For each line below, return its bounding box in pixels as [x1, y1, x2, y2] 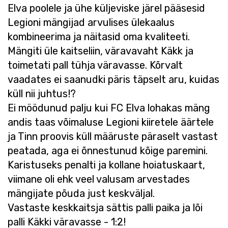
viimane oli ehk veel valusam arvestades [8, 173, 190, 185]
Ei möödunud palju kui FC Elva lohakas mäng [8, 102, 210, 114]
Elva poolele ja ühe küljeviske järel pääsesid [8, 2, 205, 14]
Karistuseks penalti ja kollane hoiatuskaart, [8, 159, 205, 171]
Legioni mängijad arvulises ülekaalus [8, 16, 175, 28]
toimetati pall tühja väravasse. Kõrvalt [8, 59, 183, 71]
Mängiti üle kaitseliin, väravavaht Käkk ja [8, 45, 193, 57]
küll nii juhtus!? [8, 88, 76, 100]
